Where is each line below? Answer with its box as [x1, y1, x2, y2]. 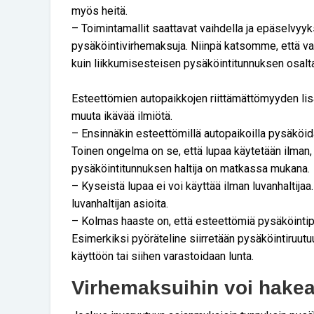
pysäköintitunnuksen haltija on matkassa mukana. [71, 161, 310, 175]
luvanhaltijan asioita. [71, 196, 168, 210]
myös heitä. [71, 4, 128, 18]
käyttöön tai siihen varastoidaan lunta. [71, 249, 254, 263]
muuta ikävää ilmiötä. [71, 109, 172, 123]
